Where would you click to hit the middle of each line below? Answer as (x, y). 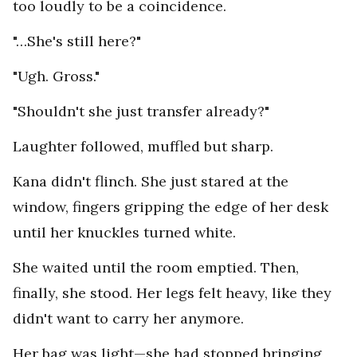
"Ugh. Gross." (56, 76)
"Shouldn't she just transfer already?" (141, 112)
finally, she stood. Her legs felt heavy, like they (172, 293)
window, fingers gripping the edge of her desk (171, 207)
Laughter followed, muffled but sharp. (143, 147)
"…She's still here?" (77, 41)
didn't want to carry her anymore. (130, 319)
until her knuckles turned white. (124, 233)
